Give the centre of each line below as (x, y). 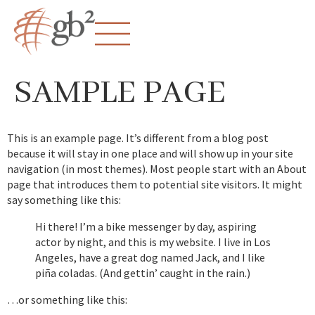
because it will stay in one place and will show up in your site (150, 154)
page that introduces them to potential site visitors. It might (155, 185)
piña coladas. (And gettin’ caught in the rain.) (143, 273)
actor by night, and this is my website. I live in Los (153, 242)
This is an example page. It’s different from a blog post (138, 138)
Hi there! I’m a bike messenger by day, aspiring (146, 227)
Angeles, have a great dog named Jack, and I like (150, 258)
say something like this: (64, 200)
